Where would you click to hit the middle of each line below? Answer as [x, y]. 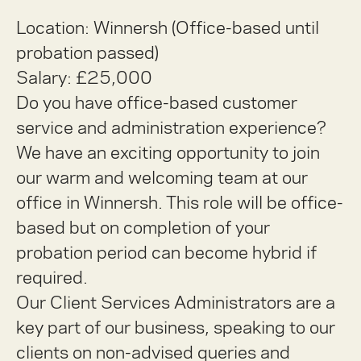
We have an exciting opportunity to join [168, 152]
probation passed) [87, 52]
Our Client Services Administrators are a [176, 302]
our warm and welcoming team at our [162, 177]
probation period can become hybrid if [166, 252]
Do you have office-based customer [157, 102]
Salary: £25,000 [84, 77]
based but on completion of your [143, 227]
